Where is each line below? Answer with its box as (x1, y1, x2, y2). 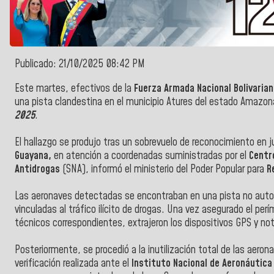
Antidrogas (15, 161, 60, 177)
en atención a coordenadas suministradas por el (51, 148, 246, 163)
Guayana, (15, 148, 51, 163)
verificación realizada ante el (15, 256, 129, 271)
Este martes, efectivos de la (15, 81, 134, 96)
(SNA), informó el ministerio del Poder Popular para (60, 161, 264, 177)
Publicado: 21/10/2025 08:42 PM (15, 57, 145, 72)
